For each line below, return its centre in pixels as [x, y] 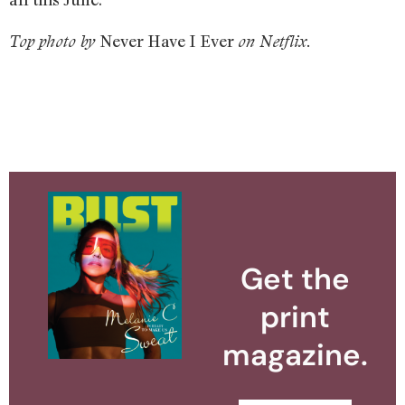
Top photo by [54, 42]
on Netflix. [274, 42]
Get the [296, 279]
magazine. [296, 355]
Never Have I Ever [169, 41]
